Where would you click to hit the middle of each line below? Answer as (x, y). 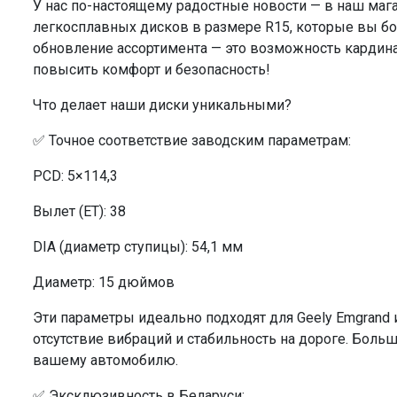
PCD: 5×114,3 (75, 176)
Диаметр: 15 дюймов (104, 283)
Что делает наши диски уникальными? (162, 105)
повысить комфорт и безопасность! (152, 70)
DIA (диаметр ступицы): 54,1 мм (138, 247)
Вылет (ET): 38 (79, 212)
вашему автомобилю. (105, 361)
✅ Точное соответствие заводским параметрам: (192, 141)
